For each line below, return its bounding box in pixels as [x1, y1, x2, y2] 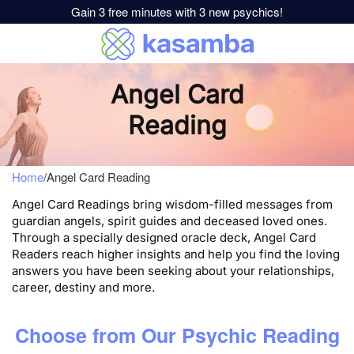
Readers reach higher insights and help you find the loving [12, 247, 340, 262]
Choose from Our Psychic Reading [14, 320, 340, 349]
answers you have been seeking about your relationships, [12, 263, 334, 278]
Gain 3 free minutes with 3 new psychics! [71, 3, 283, 20]
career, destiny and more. [12, 280, 155, 295]
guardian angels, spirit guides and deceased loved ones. [12, 213, 327, 228]
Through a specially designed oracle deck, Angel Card [12, 230, 316, 245]
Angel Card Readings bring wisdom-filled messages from [12, 197, 333, 212]
